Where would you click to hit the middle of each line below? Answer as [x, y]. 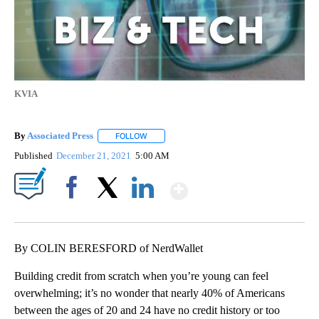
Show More [243, 185]
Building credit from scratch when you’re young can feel [141, 276]
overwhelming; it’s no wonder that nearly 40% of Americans [150, 293]
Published [33, 156]
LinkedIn [143, 212]
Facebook [74, 212]
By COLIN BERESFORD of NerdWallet [109, 249]
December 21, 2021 [95, 156]
